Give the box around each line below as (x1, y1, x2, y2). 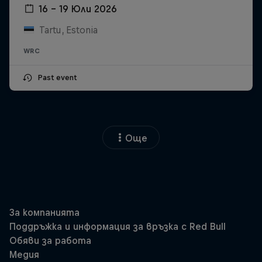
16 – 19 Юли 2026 (39, 4, 117, 15)
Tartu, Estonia (39, 25, 98, 36)
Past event (37, 73, 77, 82)
